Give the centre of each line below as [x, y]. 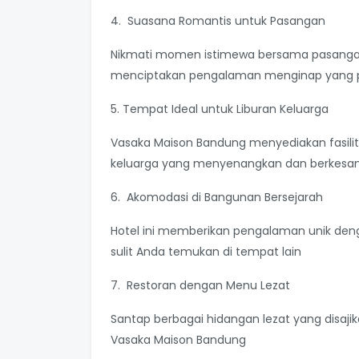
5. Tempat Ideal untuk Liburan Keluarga [220, 109]
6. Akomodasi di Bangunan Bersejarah [217, 197]
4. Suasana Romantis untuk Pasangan [218, 20]
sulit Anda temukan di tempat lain [206, 251]
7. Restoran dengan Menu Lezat [200, 285]
